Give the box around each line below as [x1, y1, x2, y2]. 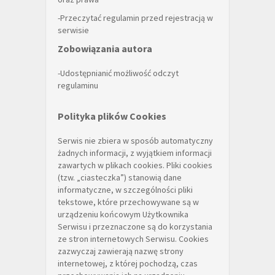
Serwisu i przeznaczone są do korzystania [58, 221, 212, 232]
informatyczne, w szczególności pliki [58, 184, 193, 195]
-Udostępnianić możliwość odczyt [58, 68, 179, 79]
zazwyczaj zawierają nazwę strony [58, 246, 184, 257]
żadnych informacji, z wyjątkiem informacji [58, 147, 212, 158]
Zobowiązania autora [58, 42, 152, 55]
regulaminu [58, 80, 98, 91]
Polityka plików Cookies [58, 110, 166, 122]
